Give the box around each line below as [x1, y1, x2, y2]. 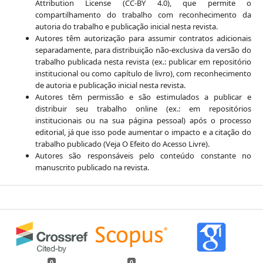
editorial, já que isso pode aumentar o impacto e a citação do [35, 126, 252, 137]
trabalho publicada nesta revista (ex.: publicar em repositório [35, 56, 252, 67]
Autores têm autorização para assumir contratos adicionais [35, 32, 252, 43]
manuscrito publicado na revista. [35, 161, 149, 173]
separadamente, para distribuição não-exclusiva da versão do [35, 44, 252, 55]
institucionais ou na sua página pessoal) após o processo [35, 114, 252, 126]
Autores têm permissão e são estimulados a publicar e [35, 91, 252, 102]
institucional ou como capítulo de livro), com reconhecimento [35, 68, 252, 79]
